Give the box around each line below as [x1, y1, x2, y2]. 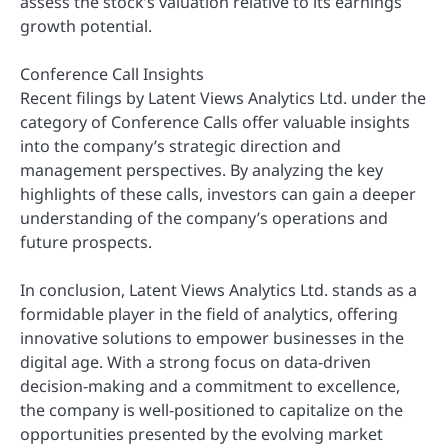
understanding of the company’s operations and [20, 206, 388, 229]
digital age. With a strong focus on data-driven [20, 350, 371, 373]
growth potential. [20, 14, 152, 37]
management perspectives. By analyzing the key [20, 158, 383, 181]
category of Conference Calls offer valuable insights [20, 110, 410, 133]
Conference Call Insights [20, 62, 204, 85]
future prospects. [20, 230, 152, 253]
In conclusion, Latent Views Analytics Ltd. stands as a [20, 278, 417, 301]
